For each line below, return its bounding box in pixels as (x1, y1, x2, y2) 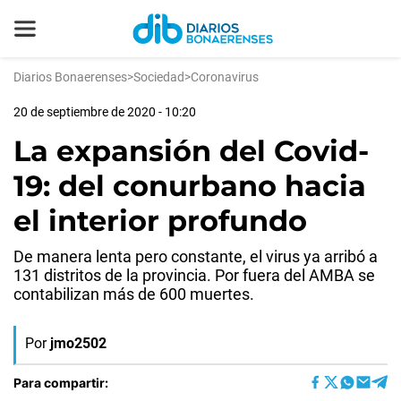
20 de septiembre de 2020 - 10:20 (13, 105, 196, 119)
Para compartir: (13, 374, 108, 390)
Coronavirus (191, 70, 259, 84)
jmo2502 (50, 335, 107, 352)
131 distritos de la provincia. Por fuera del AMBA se (13, 266, 375, 285)
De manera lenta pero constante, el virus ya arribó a (13, 247, 378, 266)
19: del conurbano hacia (13, 168, 366, 203)
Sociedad (133, 70, 184, 84)
